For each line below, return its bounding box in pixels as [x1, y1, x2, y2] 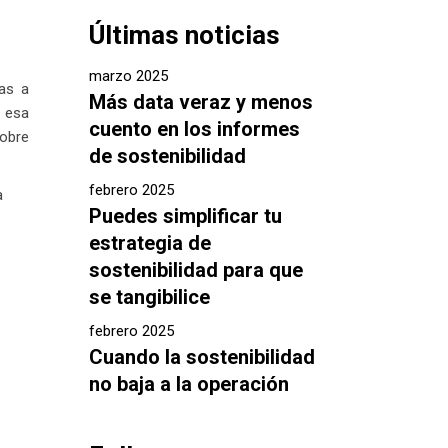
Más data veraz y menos [88, 90, 313, 114]
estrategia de [88, 231, 211, 255]
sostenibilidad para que [88, 258, 303, 282]
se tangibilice [88, 285, 210, 309]
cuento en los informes [88, 117, 300, 141]
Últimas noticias [88, 20, 280, 50]
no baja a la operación [88, 372, 289, 396]
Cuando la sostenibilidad [88, 345, 315, 369]
